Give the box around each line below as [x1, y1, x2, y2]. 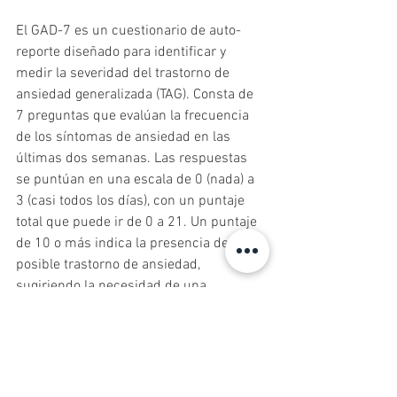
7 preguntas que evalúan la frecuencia [16, 107, 253, 126]
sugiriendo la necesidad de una [16, 277, 210, 296]
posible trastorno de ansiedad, [16, 256, 204, 275]
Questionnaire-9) [16, 363, 130, 383]
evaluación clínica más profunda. [16, 299, 217, 317]
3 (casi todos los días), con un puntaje [16, 192, 248, 211]
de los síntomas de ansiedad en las [16, 128, 234, 147]
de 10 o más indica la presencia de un [16, 235, 252, 253]
